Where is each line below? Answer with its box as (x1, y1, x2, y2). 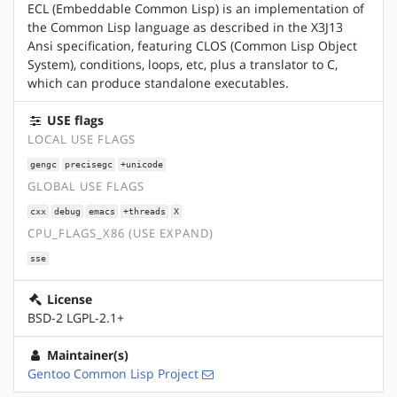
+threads (122, 206, 166, 216)
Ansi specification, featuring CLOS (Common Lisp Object (27, 36, 357, 54)
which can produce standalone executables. (27, 74, 289, 91)
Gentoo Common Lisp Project (27, 364, 198, 382)
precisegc (64, 159, 113, 169)
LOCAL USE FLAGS (27, 131, 136, 147)
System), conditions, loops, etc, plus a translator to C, (27, 55, 338, 73)
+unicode (120, 159, 163, 169)
